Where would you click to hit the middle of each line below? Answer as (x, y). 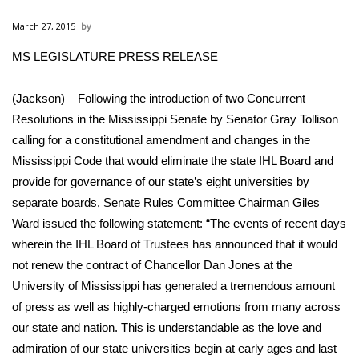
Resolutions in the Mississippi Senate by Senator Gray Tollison (175, 119)
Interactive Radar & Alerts (109, 315)
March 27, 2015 (44, 26)
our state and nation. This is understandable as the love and (167, 327)
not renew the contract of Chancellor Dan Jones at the (152, 265)
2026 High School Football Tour (127, 79)
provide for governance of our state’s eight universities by (161, 182)
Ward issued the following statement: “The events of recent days (179, 223)
